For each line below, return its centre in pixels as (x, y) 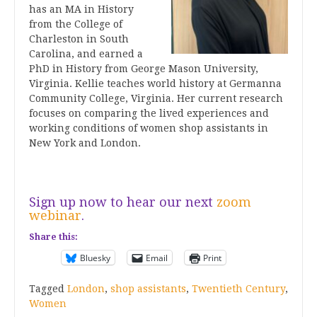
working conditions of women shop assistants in (149, 128)
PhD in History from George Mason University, (144, 69)
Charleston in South (79, 39)
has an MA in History (81, 9)
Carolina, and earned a (86, 54)
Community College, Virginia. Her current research (156, 98)
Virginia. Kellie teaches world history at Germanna (155, 83)
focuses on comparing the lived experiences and (149, 113)
